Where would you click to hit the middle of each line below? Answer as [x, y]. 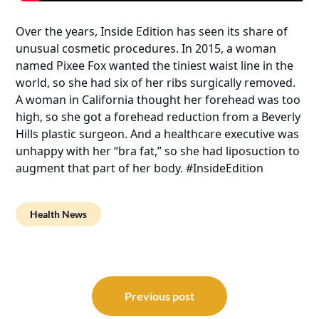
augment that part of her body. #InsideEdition [140, 168]
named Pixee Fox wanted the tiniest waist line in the [155, 65]
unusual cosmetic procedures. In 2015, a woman [146, 48]
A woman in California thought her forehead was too [158, 99]
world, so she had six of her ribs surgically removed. [156, 82]
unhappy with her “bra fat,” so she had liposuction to [158, 151]
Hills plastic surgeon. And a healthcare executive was [158, 134]
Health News [59, 214]
